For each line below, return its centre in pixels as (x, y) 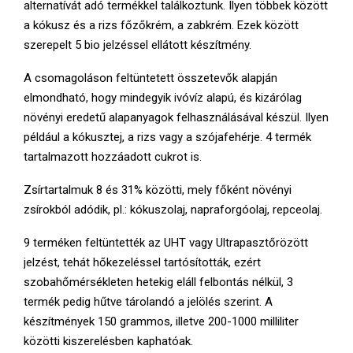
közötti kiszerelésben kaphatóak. (108, 341)
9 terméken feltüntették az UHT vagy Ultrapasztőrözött (166, 242)
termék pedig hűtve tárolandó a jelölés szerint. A (148, 301)
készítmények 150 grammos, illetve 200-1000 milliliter (161, 321)
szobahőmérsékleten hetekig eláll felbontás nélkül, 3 (158, 282)
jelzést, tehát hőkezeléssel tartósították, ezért (142, 262)
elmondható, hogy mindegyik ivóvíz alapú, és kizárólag (163, 97)
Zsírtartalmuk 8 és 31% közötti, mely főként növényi (158, 190)
